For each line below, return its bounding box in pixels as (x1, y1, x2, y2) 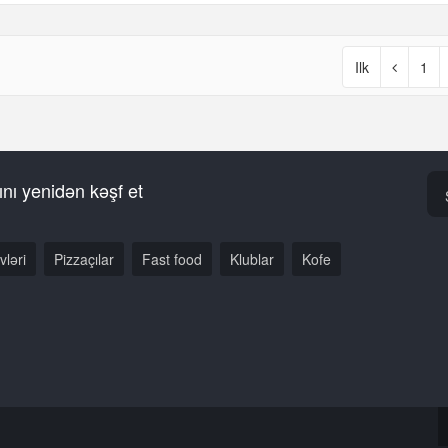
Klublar (230, 249, 274, 270)
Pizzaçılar (54, 249, 114, 270)
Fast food (142, 249, 202, 270)
